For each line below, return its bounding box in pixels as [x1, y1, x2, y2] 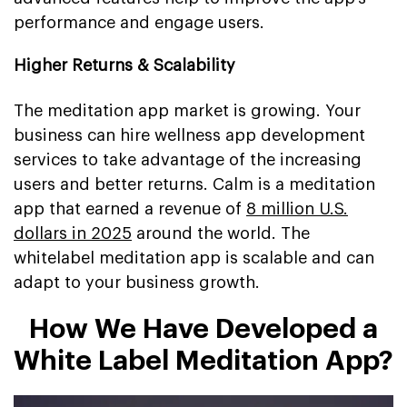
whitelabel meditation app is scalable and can [14, 250, 374, 267]
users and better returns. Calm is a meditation [14, 176, 375, 194]
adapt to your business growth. [14, 274, 260, 292]
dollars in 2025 [14, 225, 132, 243]
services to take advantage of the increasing [14, 152, 362, 169]
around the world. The [132, 225, 310, 243]
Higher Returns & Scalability [14, 57, 235, 74]
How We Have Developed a [29, 315, 378, 343]
